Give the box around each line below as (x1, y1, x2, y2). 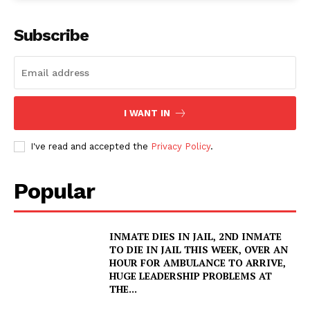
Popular (14, 177, 95, 204)
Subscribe (14, 25, 89, 45)
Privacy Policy (151, 140, 210, 152)
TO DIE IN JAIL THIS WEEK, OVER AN (109, 242, 289, 256)
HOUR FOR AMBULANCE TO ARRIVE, (109, 255, 286, 269)
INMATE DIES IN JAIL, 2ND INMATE (109, 229, 282, 243)
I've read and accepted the (30, 140, 151, 152)
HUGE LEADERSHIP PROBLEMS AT (109, 268, 273, 282)
